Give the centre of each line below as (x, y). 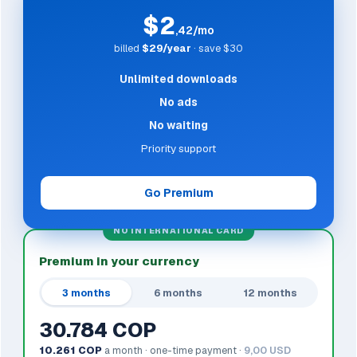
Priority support (178, 149)
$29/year (167, 49)
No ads (178, 102)
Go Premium (178, 193)
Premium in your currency (119, 261)
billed (128, 49)
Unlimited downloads (178, 79)
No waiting (178, 126)
